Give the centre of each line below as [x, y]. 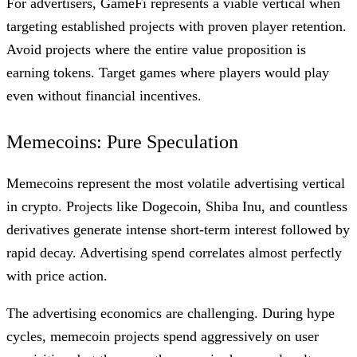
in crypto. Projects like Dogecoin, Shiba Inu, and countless [177, 206]
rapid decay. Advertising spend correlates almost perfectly [174, 252]
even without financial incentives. [104, 95]
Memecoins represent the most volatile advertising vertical [176, 183]
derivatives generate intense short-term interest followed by [178, 229]
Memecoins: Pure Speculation [122, 141]
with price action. [57, 275]
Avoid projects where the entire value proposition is [156, 49]
